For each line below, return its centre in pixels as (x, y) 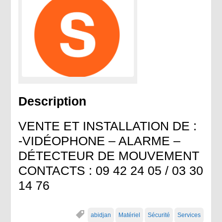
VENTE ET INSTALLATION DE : (108, 126)
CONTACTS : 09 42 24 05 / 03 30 (111, 170)
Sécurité (159, 215)
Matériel (129, 215)
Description (53, 101)
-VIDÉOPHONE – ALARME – (100, 140)
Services (189, 215)
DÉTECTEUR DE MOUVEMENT (109, 155)
